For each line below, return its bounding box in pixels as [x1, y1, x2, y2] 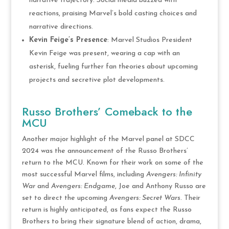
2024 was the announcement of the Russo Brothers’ [21, 147, 188, 155]
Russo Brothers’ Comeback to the [21, 103, 192, 120]
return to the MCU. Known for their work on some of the [21, 158, 203, 167]
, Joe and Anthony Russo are [114, 182, 206, 190]
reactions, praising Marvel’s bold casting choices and [29, 9, 197, 17]
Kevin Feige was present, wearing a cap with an [29, 49, 180, 57]
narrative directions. [29, 22, 93, 31]
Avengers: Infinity [146, 170, 201, 178]
